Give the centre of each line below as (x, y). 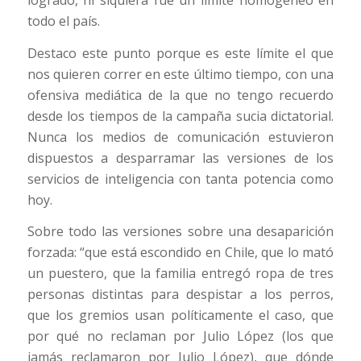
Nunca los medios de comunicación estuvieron (180, 137)
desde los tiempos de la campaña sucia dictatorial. (180, 116)
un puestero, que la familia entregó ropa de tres (180, 274)
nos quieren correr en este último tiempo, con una (180, 74)
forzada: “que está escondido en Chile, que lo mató (180, 253)
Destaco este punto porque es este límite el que (180, 53)
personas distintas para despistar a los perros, (180, 295)
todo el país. (63, 21)
